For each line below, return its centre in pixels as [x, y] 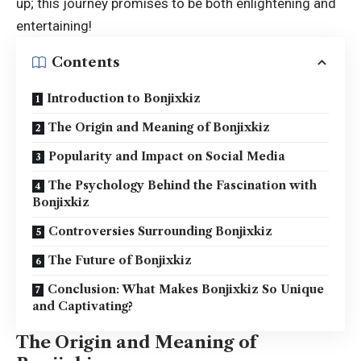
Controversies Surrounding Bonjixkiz [160, 231]
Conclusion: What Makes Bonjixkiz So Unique [186, 289]
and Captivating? [83, 306]
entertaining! [54, 25]
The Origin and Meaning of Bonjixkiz [159, 127]
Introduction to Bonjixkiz [124, 98]
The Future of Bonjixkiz [120, 260]
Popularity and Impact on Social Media [167, 156]
